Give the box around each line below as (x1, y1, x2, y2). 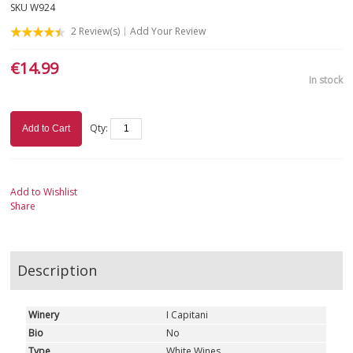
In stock (308, 73, 343, 87)
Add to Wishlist (10, 185, 78, 199)
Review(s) (76, 24, 121, 39)
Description (17, 261, 98, 281)
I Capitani (166, 308, 209, 322)
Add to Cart (22, 123, 71, 135)
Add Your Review (130, 24, 206, 39)
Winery (28, 308, 60, 322)
